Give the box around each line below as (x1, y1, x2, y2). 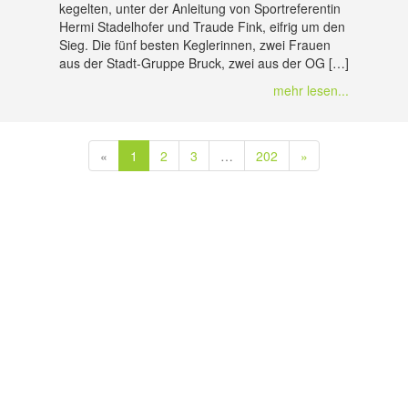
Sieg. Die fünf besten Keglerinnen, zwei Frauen (59, 36, 331, 54)
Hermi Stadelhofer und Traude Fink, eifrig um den (59, 17, 345, 36)
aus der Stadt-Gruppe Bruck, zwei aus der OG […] (59, 54, 349, 72)
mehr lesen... (273, 81, 349, 99)
